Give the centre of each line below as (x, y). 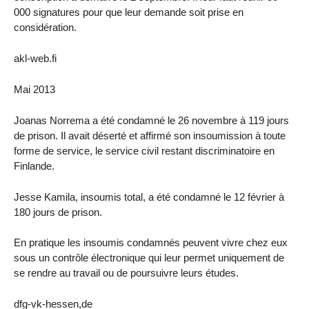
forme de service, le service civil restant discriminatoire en (144, 150)
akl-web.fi (35, 59)
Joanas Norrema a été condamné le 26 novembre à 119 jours (151, 120)
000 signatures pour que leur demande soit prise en (129, 12)
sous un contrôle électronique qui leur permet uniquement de (149, 258)
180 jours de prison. (58, 212)
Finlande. (34, 166)
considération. (45, 28)
